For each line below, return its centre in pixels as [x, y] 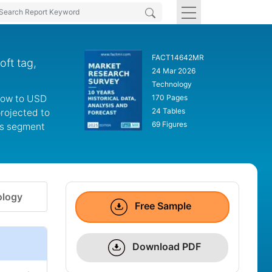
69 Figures [169, 124]
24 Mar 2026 [173, 71]
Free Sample [162, 206]
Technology [172, 84]
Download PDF [166, 247]
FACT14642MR [178, 57]
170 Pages [169, 97]
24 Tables [168, 111]
